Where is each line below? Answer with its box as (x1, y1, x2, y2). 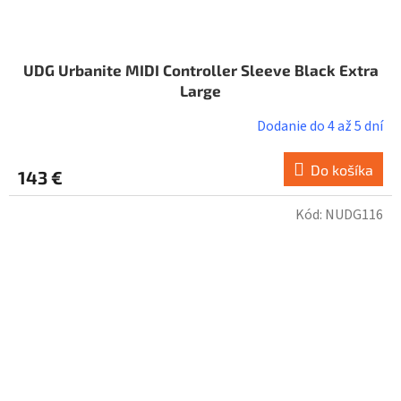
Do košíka (311, 160, 373, 178)
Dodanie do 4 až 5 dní (257, 115, 383, 136)
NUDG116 (325, 204, 383, 225)
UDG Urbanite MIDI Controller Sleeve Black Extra (22, 60, 379, 79)
